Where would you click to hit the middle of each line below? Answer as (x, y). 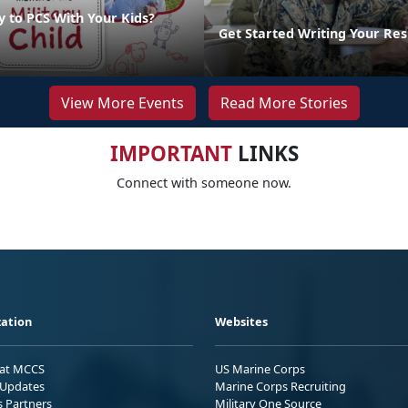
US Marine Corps (260, 368)
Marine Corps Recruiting (280, 386)
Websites (241, 321)
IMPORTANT (171, 153)
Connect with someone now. (204, 182)
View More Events (122, 102)
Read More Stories (284, 102)
